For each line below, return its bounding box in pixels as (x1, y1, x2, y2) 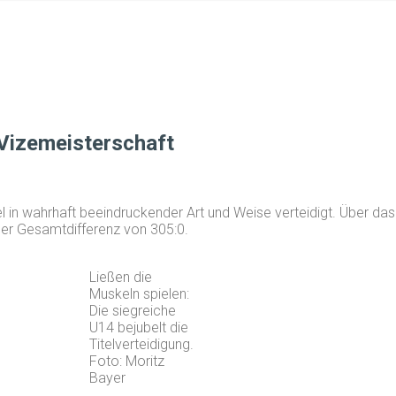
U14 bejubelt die (89, 318, 188, 336)
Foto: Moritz (89, 352, 164, 369)
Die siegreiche (89, 301, 176, 319)
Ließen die (89, 268, 152, 286)
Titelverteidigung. (89, 335, 194, 353)
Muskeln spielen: (89, 285, 189, 302)
